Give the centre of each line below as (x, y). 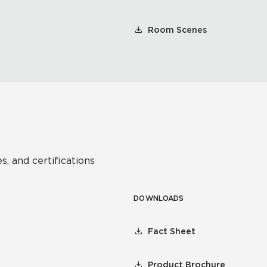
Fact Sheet (172, 231)
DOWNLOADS (159, 198)
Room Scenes (177, 30)
